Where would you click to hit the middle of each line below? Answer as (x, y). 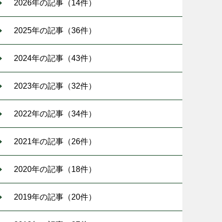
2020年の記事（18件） (55, 169)
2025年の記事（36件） (55, 30)
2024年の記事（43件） (55, 58)
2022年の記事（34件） (55, 114)
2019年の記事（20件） (55, 197)
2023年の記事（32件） (55, 86)
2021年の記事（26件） (55, 141)
